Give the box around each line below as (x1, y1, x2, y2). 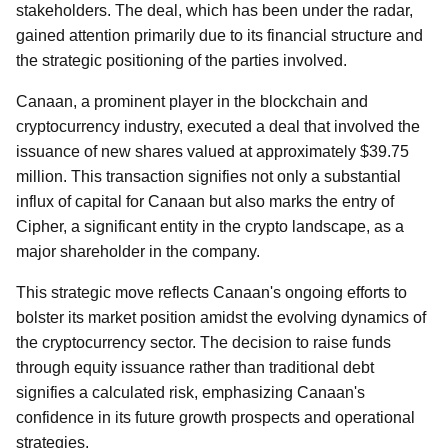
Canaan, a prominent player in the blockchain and (16, 93, 368, 110)
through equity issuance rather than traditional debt (16, 359, 374, 376)
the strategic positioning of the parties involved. (16, 52, 347, 69)
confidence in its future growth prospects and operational (16, 409, 415, 426)
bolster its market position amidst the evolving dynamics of (16, 309, 426, 326)
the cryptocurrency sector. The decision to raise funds (16, 334, 391, 351)
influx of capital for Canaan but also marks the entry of (16, 193, 394, 210)
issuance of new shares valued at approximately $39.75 (16, 143, 409, 160)
